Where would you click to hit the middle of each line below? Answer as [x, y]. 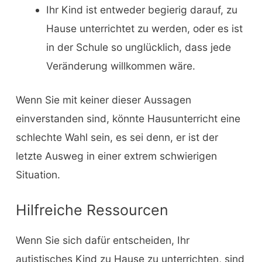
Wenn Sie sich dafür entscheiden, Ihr [102, 240]
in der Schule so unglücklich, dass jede [138, 47]
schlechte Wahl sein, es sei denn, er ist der [117, 137]
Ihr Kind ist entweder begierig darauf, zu [142, 9]
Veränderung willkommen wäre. [120, 65]
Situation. [38, 174]
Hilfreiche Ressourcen [92, 210]
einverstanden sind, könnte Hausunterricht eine [128, 118]
